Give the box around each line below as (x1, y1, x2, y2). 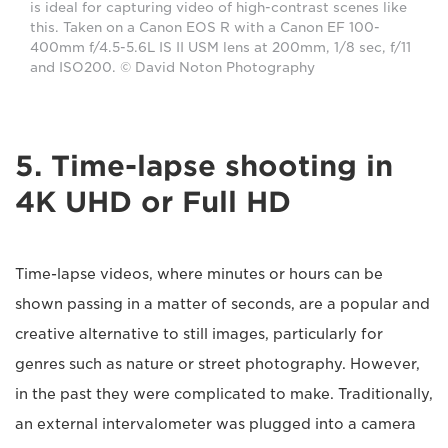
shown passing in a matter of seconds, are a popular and (15, 296, 430, 313)
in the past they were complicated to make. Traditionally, (15, 386, 433, 403)
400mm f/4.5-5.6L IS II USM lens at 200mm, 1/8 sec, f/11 (30, 40, 411, 56)
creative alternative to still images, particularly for (15, 326, 383, 343)
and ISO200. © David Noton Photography (30, 60, 315, 76)
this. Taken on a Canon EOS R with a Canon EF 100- (30, 20, 380, 36)
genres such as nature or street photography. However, (15, 356, 420, 373)
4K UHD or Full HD (15, 185, 291, 220)
